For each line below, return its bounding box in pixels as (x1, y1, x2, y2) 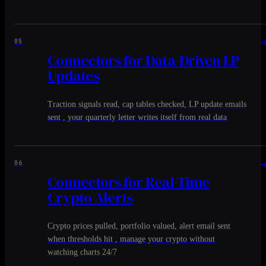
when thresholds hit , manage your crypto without (47, 234, 215, 243)
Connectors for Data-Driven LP (47, 49, 239, 70)
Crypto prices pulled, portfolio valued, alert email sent (47, 221, 230, 230)
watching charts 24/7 (47, 247, 117, 256)
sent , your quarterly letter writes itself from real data (47, 112, 227, 122)
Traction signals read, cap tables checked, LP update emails (47, 99, 246, 109)
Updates (47, 65, 99, 85)
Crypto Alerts (47, 186, 133, 207)
